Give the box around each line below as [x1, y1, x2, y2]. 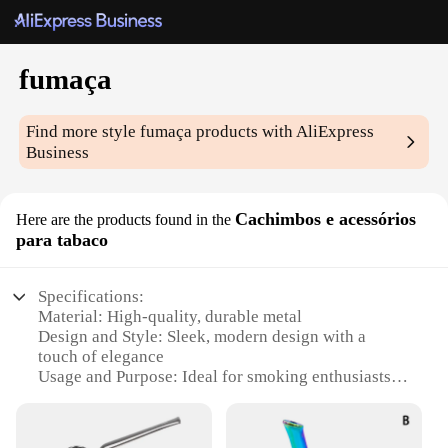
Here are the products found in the [16, 211, 231, 229]
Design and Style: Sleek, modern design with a [38, 327, 367, 347]
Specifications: [38, 287, 145, 307]
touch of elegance [38, 347, 165, 367]
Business [26, 143, 90, 163]
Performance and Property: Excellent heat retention [38, 407, 402, 427]
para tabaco [16, 230, 108, 251]
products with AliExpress [192, 122, 375, 142]
